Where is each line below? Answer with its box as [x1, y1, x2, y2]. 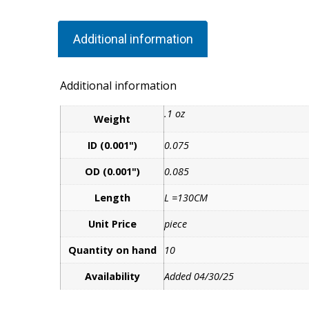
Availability [84, 270, 140, 283]
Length [94, 191, 130, 205]
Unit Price [88, 217, 137, 231]
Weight [94, 112, 131, 126]
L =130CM [164, 191, 208, 205]
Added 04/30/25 [164, 270, 235, 283]
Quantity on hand [68, 243, 157, 257]
